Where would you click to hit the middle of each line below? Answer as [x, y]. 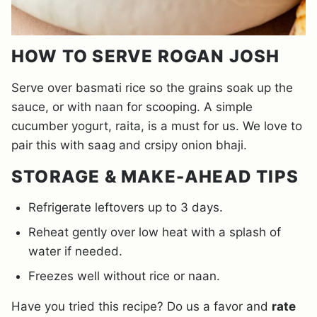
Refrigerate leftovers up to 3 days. [126, 207]
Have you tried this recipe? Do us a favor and [142, 306]
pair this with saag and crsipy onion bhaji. [129, 145]
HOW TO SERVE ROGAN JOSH [146, 56]
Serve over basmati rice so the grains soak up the [152, 87]
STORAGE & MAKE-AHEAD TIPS [155, 176]
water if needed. [75, 251]
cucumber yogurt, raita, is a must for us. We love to [157, 126]
